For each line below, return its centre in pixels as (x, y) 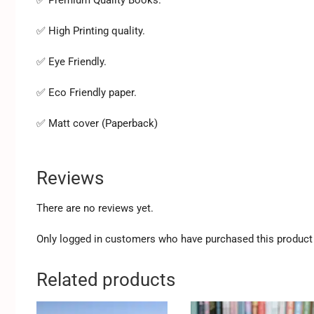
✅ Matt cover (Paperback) (97, 123)
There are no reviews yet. (95, 208)
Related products (106, 279)
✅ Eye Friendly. (71, 61)
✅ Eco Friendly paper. (87, 92)
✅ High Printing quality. (91, 30)
